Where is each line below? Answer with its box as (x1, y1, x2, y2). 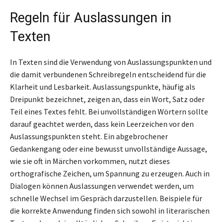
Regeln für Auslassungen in (10, 9, 171, 26)
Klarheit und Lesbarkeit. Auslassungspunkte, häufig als (10, 81, 195, 92)
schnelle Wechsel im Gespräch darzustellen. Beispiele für (10, 193, 202, 203)
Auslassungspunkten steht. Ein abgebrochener (10, 131, 168, 141)
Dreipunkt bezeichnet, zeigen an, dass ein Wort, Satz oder (10, 94, 205, 104)
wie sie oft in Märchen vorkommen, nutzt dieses (10, 156, 170, 166)
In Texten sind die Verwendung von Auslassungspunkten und (10, 56, 212, 67)
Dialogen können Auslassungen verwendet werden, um (10, 180, 194, 191)
